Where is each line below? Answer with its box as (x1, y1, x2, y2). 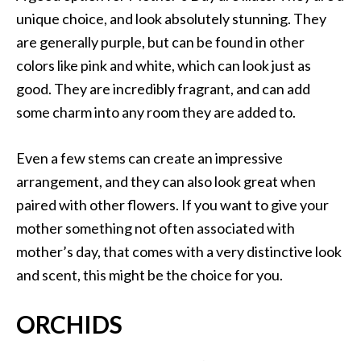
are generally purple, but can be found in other (16, 33, 305, 52)
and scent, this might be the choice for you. (16, 266, 283, 284)
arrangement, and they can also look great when (16, 172, 316, 191)
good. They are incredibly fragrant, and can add (16, 80, 310, 98)
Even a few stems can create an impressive (16, 149, 283, 168)
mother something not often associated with (16, 219, 295, 238)
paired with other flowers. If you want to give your (16, 196, 329, 214)
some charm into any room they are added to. (16, 103, 296, 122)
